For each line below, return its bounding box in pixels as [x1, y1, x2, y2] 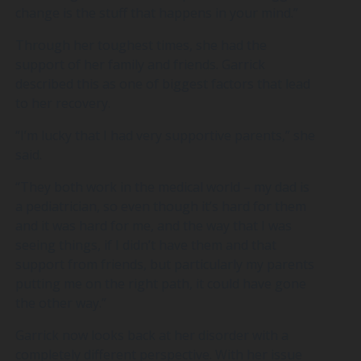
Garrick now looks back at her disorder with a [15, 326, 288, 344]
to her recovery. [15, 93, 110, 112]
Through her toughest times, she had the [15, 35, 267, 54]
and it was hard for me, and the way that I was [15, 216, 292, 234]
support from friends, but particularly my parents [15, 255, 314, 273]
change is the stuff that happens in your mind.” [15, 3, 298, 22]
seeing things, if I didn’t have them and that [15, 235, 276, 254]
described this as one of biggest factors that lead [15, 74, 310, 93]
